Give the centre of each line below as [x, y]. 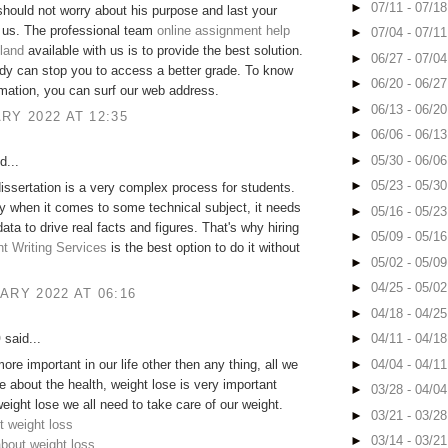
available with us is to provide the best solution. [163, 51]
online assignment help [223, 31]
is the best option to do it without [203, 248]
